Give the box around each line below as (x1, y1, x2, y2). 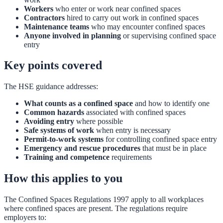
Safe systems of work (24, 126, 94, 135)
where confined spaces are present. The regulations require (4, 204, 188, 213)
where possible (74, 117, 123, 126)
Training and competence (24, 153, 110, 162)
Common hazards (24, 108, 84, 117)
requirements (110, 153, 152, 162)
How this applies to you (4, 172, 122, 185)
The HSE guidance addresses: (4, 82, 98, 91)
